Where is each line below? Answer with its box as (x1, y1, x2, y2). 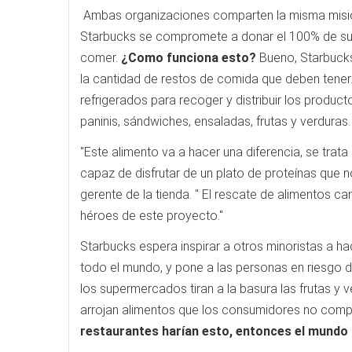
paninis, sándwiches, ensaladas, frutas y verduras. (80, 114, 350, 129)
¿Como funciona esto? (121, 50, 256, 65)
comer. (80, 50, 121, 65)
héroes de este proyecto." (80, 208, 223, 223)
